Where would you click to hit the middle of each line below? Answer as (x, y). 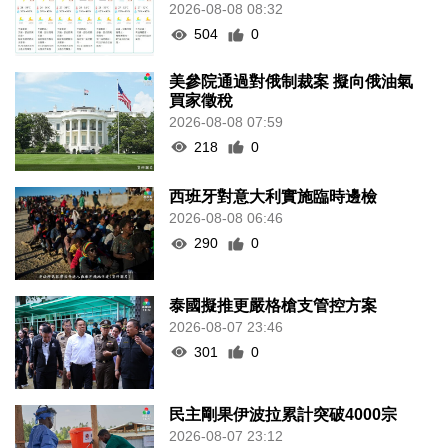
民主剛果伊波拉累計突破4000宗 (283, 414)
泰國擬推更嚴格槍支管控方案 (273, 305)
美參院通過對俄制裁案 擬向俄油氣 (291, 81)
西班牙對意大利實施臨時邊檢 (273, 197)
